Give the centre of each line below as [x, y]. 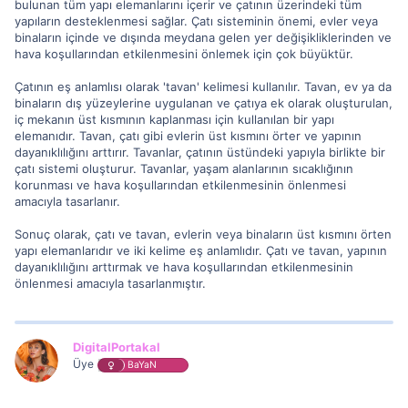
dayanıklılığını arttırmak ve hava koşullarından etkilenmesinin [184, 266]
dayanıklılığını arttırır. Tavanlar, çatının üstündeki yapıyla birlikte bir [200, 152]
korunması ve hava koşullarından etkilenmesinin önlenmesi [180, 184]
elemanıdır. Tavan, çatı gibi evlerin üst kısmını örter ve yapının [188, 135]
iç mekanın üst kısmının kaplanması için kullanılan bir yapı [174, 119]
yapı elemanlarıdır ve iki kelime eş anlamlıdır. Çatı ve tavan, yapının [201, 250]
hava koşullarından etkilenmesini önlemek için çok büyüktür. [184, 53]
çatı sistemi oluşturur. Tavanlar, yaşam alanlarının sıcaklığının [184, 168]
